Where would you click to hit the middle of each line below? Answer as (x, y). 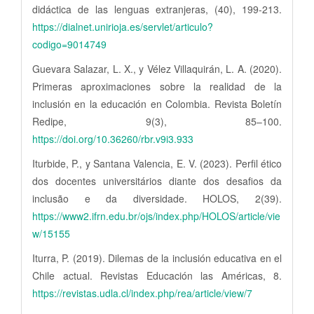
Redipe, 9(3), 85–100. (157, 122)
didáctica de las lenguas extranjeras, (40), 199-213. (157, 9)
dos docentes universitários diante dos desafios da (157, 181)
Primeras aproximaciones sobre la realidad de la (157, 87)
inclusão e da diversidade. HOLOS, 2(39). (157, 199)
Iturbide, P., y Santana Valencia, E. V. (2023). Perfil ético (157, 164)
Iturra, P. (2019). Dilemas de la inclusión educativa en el (157, 258)
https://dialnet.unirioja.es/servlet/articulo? (123, 27)
